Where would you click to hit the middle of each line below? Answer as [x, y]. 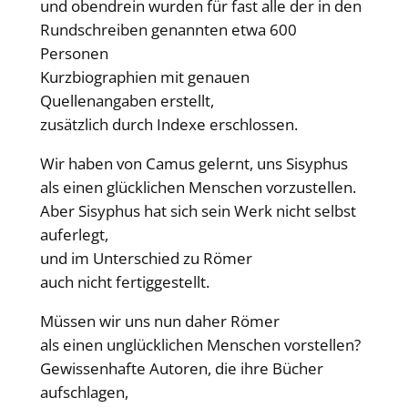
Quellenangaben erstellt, [127, 101]
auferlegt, [74, 234]
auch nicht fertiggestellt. [124, 281]
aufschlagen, [84, 392]
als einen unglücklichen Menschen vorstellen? [200, 344]
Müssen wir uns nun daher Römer [159, 321]
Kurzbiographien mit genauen [144, 77]
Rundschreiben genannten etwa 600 [168, 30]
